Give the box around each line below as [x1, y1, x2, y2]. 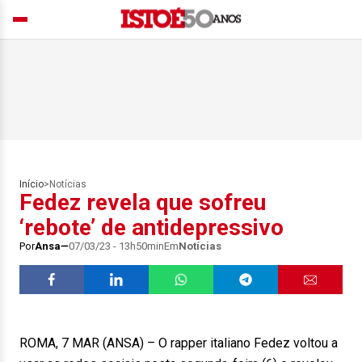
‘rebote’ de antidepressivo [19, 214, 284, 241]
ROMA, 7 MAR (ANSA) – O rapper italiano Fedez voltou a [19, 335, 338, 351]
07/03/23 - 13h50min [69, 240, 164, 252]
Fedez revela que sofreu [19, 189, 266, 216]
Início [19, 179, 44, 190]
